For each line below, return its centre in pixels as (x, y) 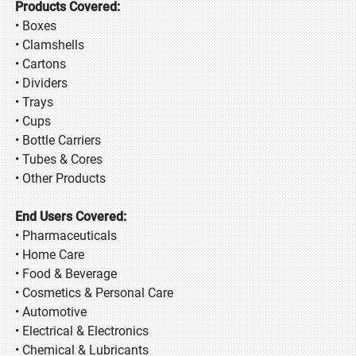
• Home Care (50, 255)
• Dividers (41, 83)
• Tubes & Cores (59, 159)
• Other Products (60, 178)
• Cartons (41, 64)
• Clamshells (50, 45)
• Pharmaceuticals (66, 236)
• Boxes (36, 26)
